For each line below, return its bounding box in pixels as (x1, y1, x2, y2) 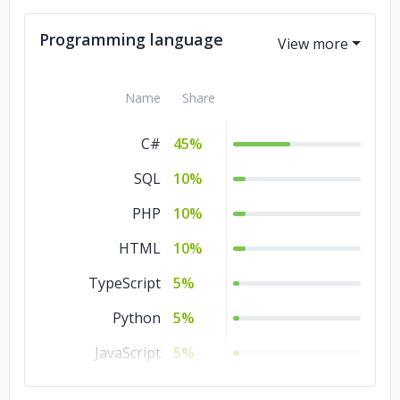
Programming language (39, 29, 223, 50)
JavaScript (95, 343, 161, 362)
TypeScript (88, 273, 161, 293)
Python (112, 308, 161, 328)
